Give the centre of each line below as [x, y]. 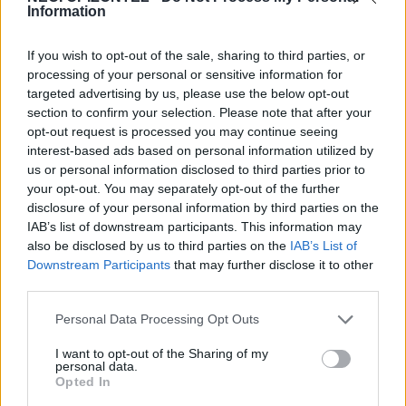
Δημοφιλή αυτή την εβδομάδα [168, 72]
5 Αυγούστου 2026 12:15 [192, 29]
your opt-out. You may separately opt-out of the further [184, 188]
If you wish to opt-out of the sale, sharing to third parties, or [196, 55]
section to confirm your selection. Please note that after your [199, 112]
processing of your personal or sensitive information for [185, 74]
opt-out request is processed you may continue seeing [183, 131]
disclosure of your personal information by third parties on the [203, 207]
